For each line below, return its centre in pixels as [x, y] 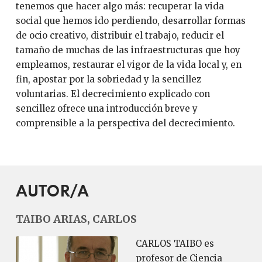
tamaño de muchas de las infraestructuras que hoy [128, 50]
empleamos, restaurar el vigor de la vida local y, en [128, 65]
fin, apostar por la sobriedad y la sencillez [108, 79]
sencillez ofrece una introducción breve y [106, 108]
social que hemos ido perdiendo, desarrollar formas [130, 21]
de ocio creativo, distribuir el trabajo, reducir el [120, 35]
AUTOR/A [52, 192]
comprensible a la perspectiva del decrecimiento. [125, 123]
